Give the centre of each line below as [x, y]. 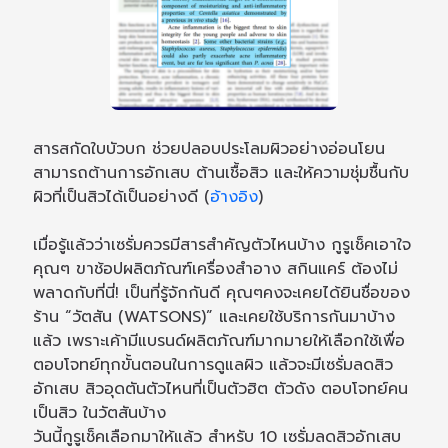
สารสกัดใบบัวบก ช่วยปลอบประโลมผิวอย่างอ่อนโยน [209, 149]
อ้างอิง [234, 197]
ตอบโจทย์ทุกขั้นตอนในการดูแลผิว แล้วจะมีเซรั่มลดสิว [213, 365]
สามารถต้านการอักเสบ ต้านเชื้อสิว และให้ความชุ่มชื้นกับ [221, 173]
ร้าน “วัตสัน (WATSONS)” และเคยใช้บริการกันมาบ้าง [214, 317]
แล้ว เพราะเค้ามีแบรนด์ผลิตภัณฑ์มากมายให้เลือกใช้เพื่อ [219, 341]
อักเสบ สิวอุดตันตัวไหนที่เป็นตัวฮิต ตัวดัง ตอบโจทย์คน [221, 389]
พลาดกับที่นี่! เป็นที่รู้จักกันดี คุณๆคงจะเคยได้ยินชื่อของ [222, 293]
